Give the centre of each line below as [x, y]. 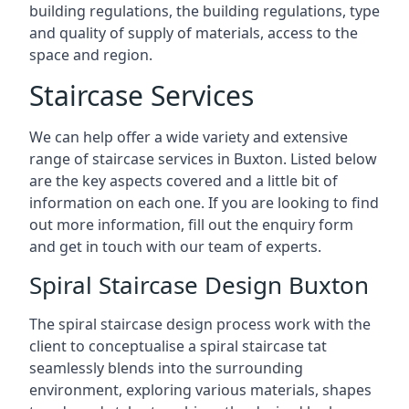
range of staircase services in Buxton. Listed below [203, 159]
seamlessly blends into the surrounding [166, 368]
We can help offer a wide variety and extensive [189, 137]
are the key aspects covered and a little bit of [184, 181]
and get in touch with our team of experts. [175, 246]
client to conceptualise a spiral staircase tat [178, 346]
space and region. [91, 55]
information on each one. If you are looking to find [204, 203]
